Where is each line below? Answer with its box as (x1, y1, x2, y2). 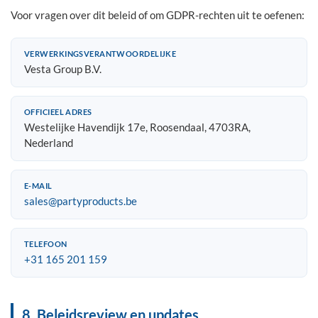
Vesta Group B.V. (24, 62, 102, 75)
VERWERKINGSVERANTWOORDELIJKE (24, 49, 177, 58)
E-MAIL (24, 181, 53, 190)
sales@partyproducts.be (24, 194, 137, 207)
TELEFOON (24, 239, 67, 248)
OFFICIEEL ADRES (24, 107, 92, 116)
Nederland (24, 136, 73, 149)
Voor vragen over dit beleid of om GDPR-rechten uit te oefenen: (11, 8, 305, 21)
